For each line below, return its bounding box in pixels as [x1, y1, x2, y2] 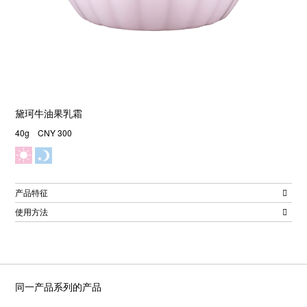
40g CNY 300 [15, 127, 73, 139]
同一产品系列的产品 [15, 280, 102, 294]
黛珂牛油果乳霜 [15, 106, 83, 121]
